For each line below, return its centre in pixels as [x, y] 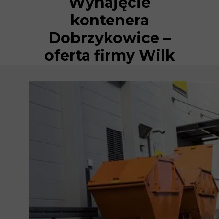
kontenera [109, 20]
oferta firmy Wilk [109, 55]
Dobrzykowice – [109, 38]
